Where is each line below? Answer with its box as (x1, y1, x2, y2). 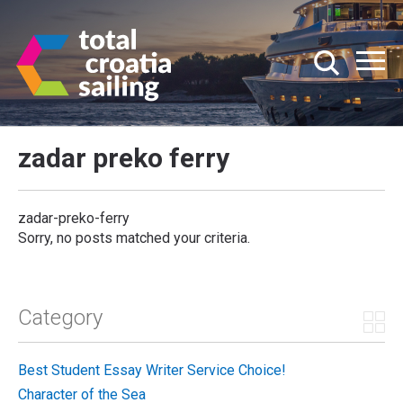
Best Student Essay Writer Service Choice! (18, 362, 286, 379)
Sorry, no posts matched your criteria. (18, 229, 250, 246)
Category (18, 305, 103, 330)
